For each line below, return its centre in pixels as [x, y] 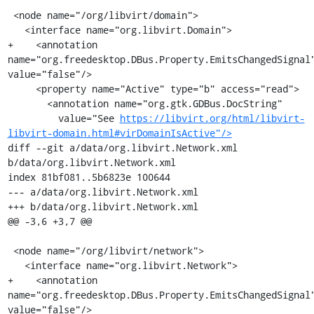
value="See [89, 118]
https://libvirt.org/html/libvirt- [212, 118]
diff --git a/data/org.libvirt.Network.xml [122, 148]
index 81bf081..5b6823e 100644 [89, 177]
